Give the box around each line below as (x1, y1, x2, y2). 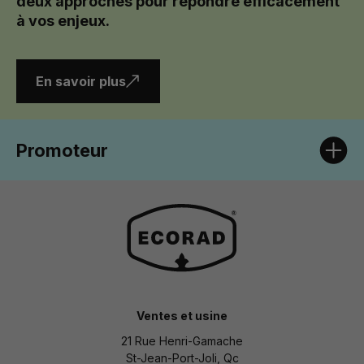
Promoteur (16, 139, 108, 161)
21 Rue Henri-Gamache (121, 334, 243, 349)
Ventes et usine (136, 309, 227, 323)
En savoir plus (36, 73, 126, 90)
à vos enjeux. (16, 12, 110, 30)
